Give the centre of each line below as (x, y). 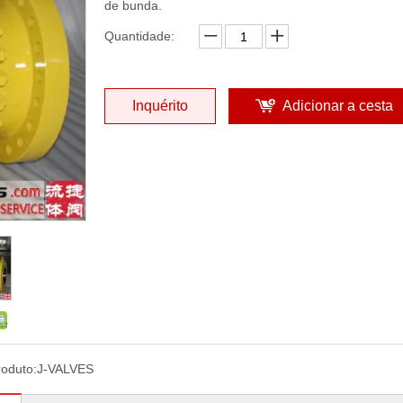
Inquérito (160, 106)
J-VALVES (65, 369)
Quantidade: (139, 36)
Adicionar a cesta (338, 106)
